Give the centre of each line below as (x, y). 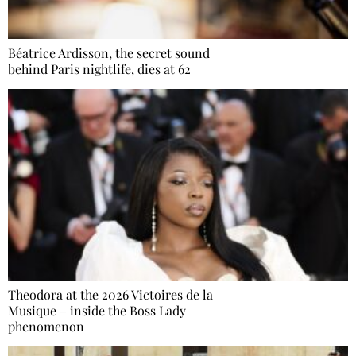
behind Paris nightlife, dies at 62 (99, 69)
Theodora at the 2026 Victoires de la (110, 295)
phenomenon (46, 327)
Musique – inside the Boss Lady (97, 311)
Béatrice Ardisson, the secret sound (109, 53)
